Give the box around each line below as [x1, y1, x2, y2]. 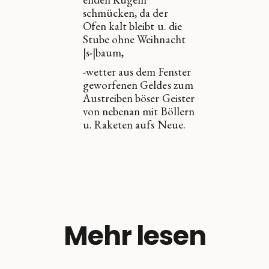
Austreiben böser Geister [82, 91, 195, 106]
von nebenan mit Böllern [82, 104, 195, 119]
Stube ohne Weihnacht [82, 32, 186, 47]
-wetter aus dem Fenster [82, 64, 191, 80]
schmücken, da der [82, 5, 168, 21]
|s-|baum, [82, 45, 124, 61]
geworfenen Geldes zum [82, 77, 193, 93]
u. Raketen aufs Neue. [82, 117, 186, 133]
